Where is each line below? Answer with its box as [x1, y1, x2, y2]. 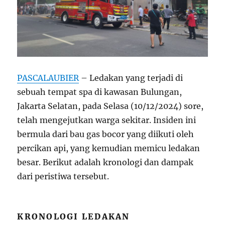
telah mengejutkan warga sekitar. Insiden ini [17, 115, 196, 125]
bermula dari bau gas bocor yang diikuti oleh [17, 129, 194, 139]
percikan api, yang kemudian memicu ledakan [17, 143, 200, 153]
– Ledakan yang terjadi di [79, 72, 183, 83]
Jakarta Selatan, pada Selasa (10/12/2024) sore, [17, 100, 204, 111]
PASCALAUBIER [17, 72, 79, 83]
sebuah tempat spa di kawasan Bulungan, [17, 86, 182, 97]
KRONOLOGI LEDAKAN [17, 211, 130, 221]
